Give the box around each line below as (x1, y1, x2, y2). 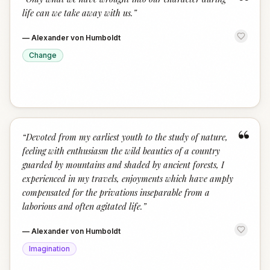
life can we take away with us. (22, 7, 133, 19)
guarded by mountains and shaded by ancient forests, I (22, 159, 224, 171)
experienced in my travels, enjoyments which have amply (22, 172, 233, 184)
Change (29, 51, 57, 60)
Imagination (29, 244, 70, 253)
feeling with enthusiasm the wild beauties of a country (22, 145, 220, 157)
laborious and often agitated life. (22, 200, 143, 212)
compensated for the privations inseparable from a (22, 186, 210, 198)
